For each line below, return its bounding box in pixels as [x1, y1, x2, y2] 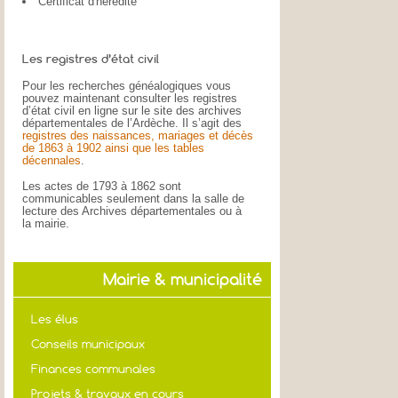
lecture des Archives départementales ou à [22, 204, 242, 219]
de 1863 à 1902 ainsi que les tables [22, 140, 204, 155]
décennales [22, 153, 81, 167]
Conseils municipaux [31, 336, 145, 351]
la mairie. [22, 217, 69, 231]
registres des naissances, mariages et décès [22, 128, 253, 142]
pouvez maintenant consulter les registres [22, 91, 237, 105]
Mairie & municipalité [103, 268, 262, 290]
